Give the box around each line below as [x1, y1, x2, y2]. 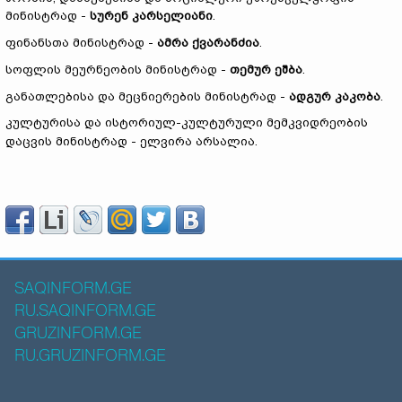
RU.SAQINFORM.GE [14, 302, 156, 320]
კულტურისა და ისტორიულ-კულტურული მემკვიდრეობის [5, 116, 368, 129]
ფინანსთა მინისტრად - [5, 36, 157, 49]
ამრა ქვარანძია [157, 36, 259, 49]
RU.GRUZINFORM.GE [14, 347, 166, 365]
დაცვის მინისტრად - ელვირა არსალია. [5, 135, 258, 148]
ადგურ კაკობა [289, 90, 380, 103]
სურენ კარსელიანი [90, 9, 213, 22]
